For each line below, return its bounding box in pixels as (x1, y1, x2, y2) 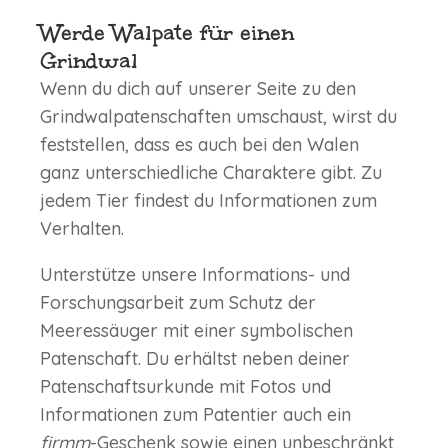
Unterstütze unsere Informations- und (40, 263, 350, 287)
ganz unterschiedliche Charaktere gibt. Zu (40, 161, 382, 185)
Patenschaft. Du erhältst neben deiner (40, 347, 350, 371)
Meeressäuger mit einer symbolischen (40, 319, 353, 343)
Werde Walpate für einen (40, 18, 294, 48)
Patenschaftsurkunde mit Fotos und (40, 375, 331, 399)
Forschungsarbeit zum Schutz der (40, 291, 316, 315)
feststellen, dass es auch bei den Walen (40, 133, 359, 157)
